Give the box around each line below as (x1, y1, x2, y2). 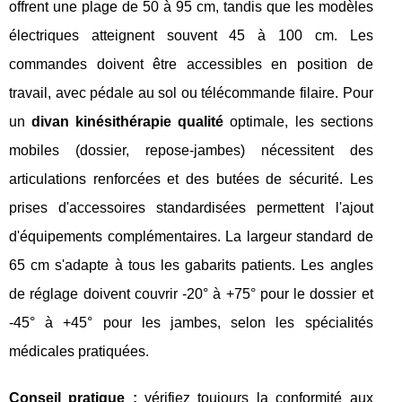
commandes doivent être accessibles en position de (9, 57, 373, 72)
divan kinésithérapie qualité (31, 114, 224, 129)
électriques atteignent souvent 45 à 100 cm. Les (9, 28, 373, 43)
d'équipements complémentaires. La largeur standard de (9, 229, 373, 244)
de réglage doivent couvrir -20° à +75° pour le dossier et (9, 286, 373, 301)
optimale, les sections (223, 114, 373, 129)
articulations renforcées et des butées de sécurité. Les (9, 171, 373, 187)
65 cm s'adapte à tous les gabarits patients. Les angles (9, 258, 373, 273)
